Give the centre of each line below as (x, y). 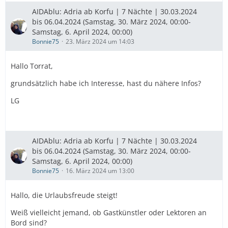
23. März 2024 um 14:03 (100, 41)
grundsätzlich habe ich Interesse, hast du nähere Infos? (106, 83)
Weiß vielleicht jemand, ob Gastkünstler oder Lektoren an (109, 212)
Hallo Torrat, (32, 66)
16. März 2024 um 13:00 (100, 171)
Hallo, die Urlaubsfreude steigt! (64, 195)
